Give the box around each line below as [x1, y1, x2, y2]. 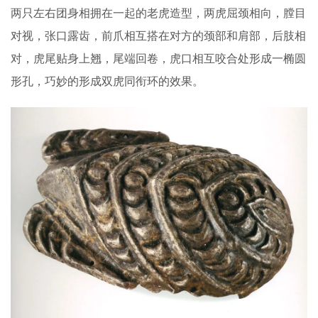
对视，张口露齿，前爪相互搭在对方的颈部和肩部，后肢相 [11, 30, 306, 43]
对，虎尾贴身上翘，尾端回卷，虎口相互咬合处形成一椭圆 [11, 53, 306, 65]
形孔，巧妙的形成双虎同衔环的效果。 [11, 75, 204, 88]
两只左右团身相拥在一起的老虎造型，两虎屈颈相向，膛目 [11, 7, 306, 20]
